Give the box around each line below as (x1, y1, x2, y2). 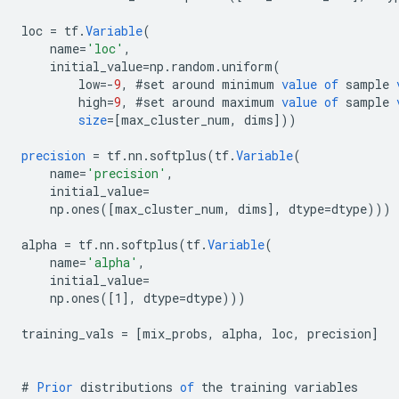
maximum (222, 94, 274, 111)
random (171, 58, 215, 76)
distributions (80, 379, 173, 396)
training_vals (21, 325, 114, 343)
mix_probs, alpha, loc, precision (142, 325, 371, 343)
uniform (222, 58, 273, 76)
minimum (222, 76, 274, 94)
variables (294, 379, 358, 396)
